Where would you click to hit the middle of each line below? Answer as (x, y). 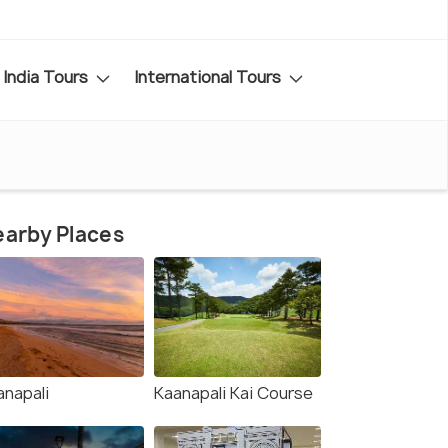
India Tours (47, 76)
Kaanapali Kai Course (233, 393)
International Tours (209, 76)
